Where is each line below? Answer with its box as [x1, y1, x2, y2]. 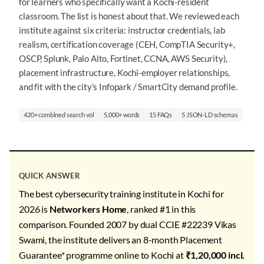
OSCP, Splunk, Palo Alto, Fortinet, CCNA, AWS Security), [19, 53, 228, 64]
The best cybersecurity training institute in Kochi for [19, 188, 224, 199]
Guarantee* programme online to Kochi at [19, 249, 186, 260]
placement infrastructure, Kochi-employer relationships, [19, 67, 230, 78]
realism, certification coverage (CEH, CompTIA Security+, [19, 39, 236, 49]
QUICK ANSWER [19, 171, 80, 180]
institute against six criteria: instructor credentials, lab [19, 25, 225, 35]
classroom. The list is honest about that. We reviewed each [19, 11, 239, 21]
